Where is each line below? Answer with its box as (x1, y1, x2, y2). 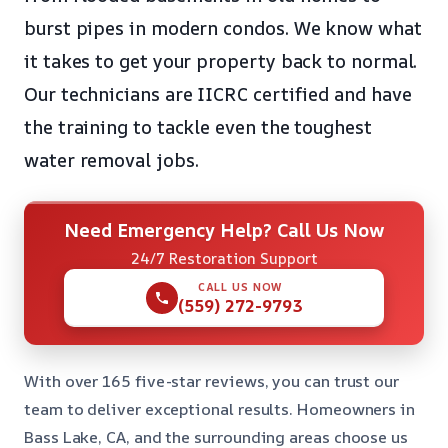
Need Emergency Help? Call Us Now (63, 216, 385, 243)
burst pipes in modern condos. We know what (24, 14, 422, 41)
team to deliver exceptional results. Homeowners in (24, 397, 416, 420)
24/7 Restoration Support (130, 247, 318, 269)
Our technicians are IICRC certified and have (24, 80, 412, 107)
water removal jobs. (24, 146, 199, 173)
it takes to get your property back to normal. (24, 47, 418, 74)
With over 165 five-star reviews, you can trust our (24, 369, 400, 392)
